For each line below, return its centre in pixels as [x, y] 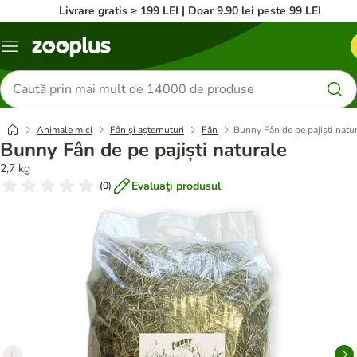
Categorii [31, 52]
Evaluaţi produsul [176, 186]
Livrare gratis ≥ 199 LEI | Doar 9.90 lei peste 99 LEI [190, 11]
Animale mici [65, 130]
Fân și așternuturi [147, 130]
